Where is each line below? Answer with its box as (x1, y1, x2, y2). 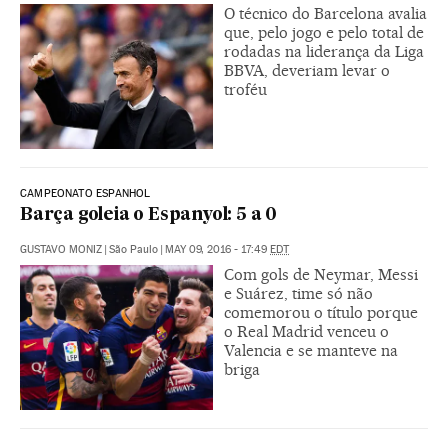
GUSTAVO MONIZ (20, 243, 102, 257)
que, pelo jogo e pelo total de (224, 23, 424, 43)
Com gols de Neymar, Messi (224, 265, 418, 285)
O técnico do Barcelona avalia (224, 4, 427, 24)
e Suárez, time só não (224, 284, 373, 304)
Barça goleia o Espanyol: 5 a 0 (20, 207, 277, 225)
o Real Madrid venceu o (224, 322, 389, 342)
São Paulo (109, 243, 158, 257)
